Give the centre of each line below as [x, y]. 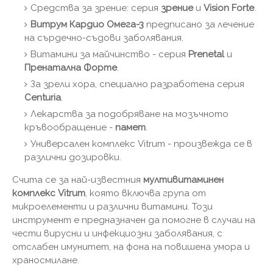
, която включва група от [146, 193]
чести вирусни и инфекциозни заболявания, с [117, 233]
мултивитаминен [183, 179]
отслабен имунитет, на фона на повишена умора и [131, 246]
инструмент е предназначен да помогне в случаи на [134, 220]
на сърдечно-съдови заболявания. [104, 37]
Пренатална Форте [71, 67]
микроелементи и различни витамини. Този [112, 206]
